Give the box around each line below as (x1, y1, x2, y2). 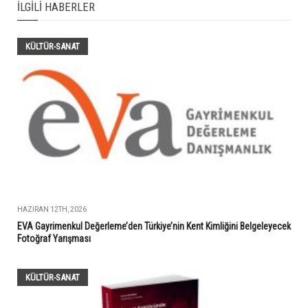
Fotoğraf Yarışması (17, 233, 91, 245)
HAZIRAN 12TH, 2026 (17, 206, 87, 214)
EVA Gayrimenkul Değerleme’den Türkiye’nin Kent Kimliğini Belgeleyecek (17, 221, 291, 232)
